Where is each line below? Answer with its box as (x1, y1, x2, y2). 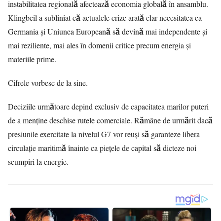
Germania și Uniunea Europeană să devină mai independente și (8, 26, 207, 37)
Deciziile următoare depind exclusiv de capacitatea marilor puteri (8, 101, 209, 112)
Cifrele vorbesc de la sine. (8, 77, 88, 88)
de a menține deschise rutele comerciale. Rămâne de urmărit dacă (8, 115, 213, 126)
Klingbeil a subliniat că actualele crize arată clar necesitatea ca (8, 12, 202, 23)
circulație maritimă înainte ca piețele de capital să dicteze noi (8, 143, 196, 153)
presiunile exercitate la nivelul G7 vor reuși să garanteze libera (8, 129, 200, 140)
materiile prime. (8, 54, 56, 65)
